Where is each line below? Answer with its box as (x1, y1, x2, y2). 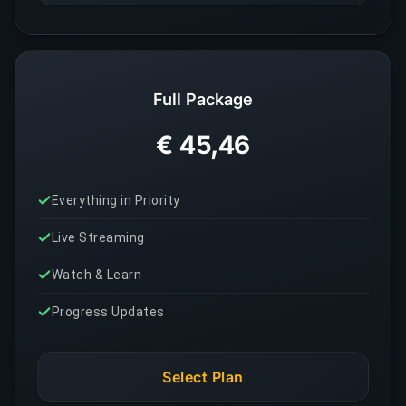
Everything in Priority (52, 193, 180, 208)
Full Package (153, 90, 253, 109)
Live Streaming (52, 230, 145, 245)
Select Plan (162, 368, 244, 386)
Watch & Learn (52, 267, 142, 282)
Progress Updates (52, 304, 165, 319)
